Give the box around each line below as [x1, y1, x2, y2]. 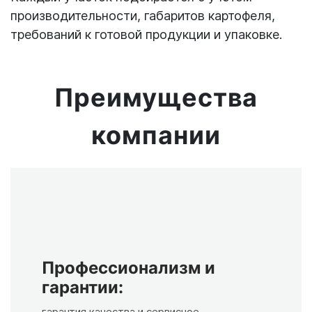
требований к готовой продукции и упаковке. [10, 26, 282, 42]
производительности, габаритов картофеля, [10, 8, 275, 23]
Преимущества [54, 81, 258, 113]
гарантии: [42, 276, 123, 297]
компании [91, 119, 221, 150]
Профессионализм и [42, 257, 215, 278]
